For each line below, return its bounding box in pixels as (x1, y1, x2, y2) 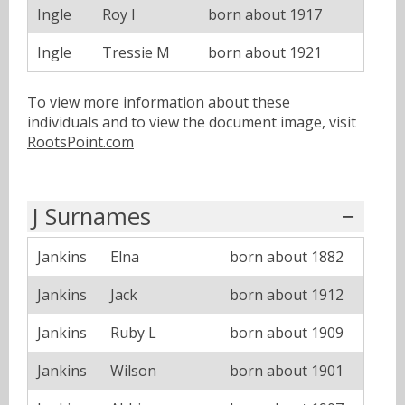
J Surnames (32, 200, 151, 232)
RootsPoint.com (27, 131, 134, 152)
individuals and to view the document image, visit (27, 111, 356, 132)
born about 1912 (230, 284, 344, 305)
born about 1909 (230, 322, 344, 343)
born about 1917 (208, 4, 322, 24)
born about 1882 (230, 246, 344, 267)
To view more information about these (27, 91, 290, 112)
